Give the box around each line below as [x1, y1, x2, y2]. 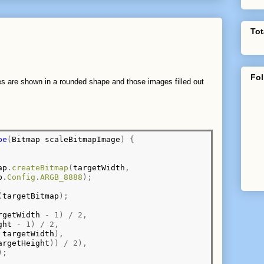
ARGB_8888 [40, 172, 83, 181]
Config [7, 172, 36, 181]
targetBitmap [2, 191, 60, 200]
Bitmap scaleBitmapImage [12, 134, 121, 144]
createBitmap [12, 163, 69, 172]
